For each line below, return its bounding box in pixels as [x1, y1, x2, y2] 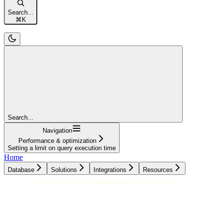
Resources [143, 166, 173, 173]
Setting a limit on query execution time [8, 144, 116, 152]
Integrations [93, 166, 126, 173]
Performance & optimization [18, 137, 96, 144]
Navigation [43, 126, 72, 134]
